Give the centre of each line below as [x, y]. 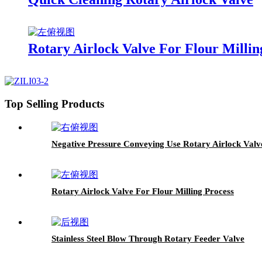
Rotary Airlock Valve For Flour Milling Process [143, 191]
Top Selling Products [54, 104]
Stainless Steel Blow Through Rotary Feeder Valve [148, 238]
